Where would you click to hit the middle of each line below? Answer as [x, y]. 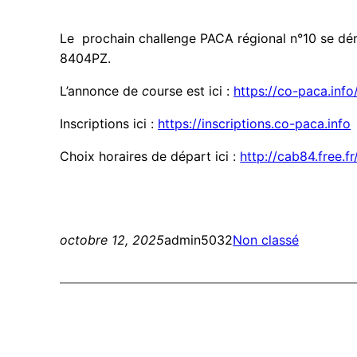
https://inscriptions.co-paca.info [255, 124]
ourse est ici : [192, 91]
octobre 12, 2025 [112, 240]
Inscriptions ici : [109, 124]
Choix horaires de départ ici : [150, 157]
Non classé [266, 240]
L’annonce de [99, 91]
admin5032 [199, 240]
